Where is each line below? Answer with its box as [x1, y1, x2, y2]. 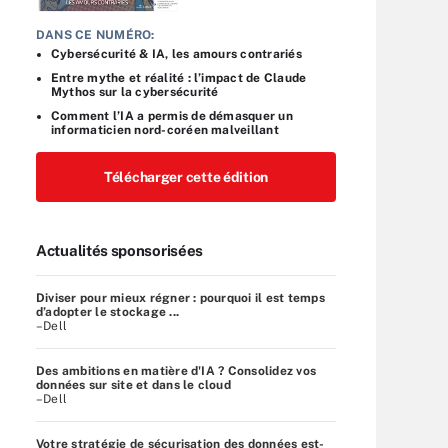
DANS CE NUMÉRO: [36, 27, 155, 42]
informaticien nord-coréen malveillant [51, 122, 279, 137]
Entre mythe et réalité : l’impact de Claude [51, 70, 307, 85]
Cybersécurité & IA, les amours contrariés [51, 46, 302, 61]
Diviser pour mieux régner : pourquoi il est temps [36, 290, 325, 305]
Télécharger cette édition [104, 168, 268, 185]
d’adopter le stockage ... [36, 304, 179, 319]
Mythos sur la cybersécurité [51, 84, 219, 99]
